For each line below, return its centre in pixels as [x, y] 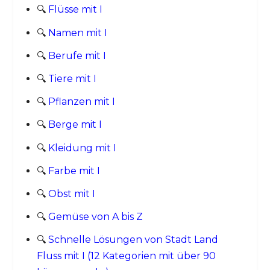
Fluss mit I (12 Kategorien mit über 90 [126, 256]
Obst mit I [71, 193]
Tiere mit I [72, 79]
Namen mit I [77, 33]
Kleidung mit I [82, 148]
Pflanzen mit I [81, 102]
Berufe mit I [77, 55]
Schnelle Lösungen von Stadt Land [133, 240]
